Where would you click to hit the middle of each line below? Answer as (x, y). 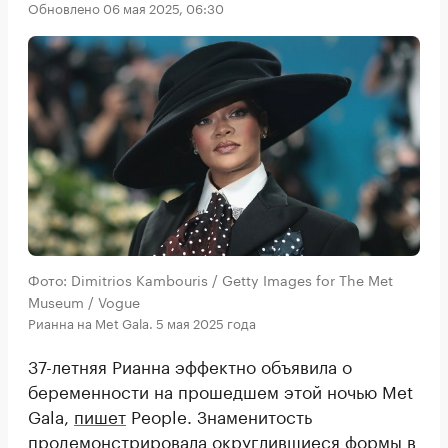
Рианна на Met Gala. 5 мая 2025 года (142, 322)
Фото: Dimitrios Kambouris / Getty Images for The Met (210, 279)
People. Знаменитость (219, 415)
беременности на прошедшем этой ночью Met (220, 390)
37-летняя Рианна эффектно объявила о (190, 365)
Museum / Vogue (84, 301)
